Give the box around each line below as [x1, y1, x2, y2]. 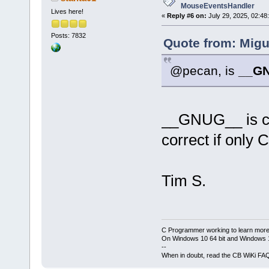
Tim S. [161, 172, 206, 190]
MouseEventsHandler [180, 2, 255, 11]
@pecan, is [169, 64, 238, 78]
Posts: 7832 [50, 32, 86, 40]
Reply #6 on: [166, 12, 207, 20]
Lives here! [50, 8, 83, 16]
